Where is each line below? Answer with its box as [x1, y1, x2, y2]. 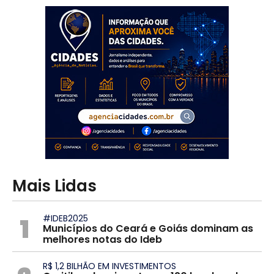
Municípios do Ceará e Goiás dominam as [42, 221, 253, 235]
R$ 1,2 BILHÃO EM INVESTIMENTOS [42, 259, 176, 272]
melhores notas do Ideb [42, 232, 162, 246]
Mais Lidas [12, 174, 97, 197]
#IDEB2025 [42, 212, 88, 224]
